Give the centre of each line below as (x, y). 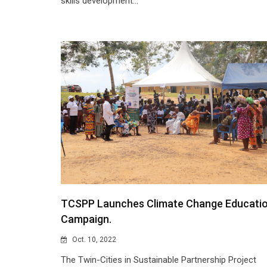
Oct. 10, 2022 (93, 240)
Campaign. (86, 219)
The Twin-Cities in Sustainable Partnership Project (159, 260)
